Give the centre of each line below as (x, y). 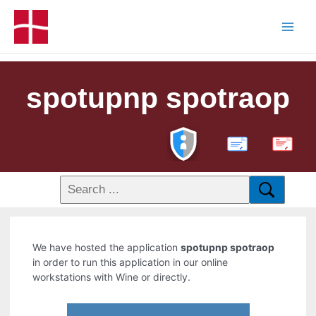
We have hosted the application (107, 248)
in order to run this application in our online (130, 262)
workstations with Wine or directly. (112, 277)
